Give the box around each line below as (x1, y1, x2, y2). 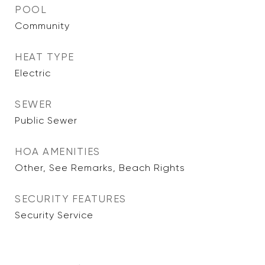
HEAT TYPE (15, 51, 75, 63)
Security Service (15, 209, 93, 221)
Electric (15, 67, 51, 79)
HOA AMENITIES (15, 146, 101, 157)
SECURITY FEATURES (15, 193, 127, 205)
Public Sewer (15, 115, 77, 126)
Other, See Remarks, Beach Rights (15, 162, 185, 173)
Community (15, 20, 70, 31)
